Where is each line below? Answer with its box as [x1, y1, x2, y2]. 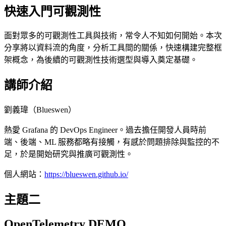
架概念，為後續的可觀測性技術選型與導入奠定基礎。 [4, 55, 198, 65]
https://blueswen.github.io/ [44, 170, 128, 179]
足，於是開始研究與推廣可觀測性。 [4, 150, 133, 159]
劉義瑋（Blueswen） [4, 105, 76, 115]
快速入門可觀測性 [4, 5, 101, 18]
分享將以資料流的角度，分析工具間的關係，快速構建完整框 [4, 43, 222, 52]
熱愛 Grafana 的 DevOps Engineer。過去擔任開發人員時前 [4, 126, 206, 135]
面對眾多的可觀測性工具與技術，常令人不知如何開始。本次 [4, 31, 222, 40]
